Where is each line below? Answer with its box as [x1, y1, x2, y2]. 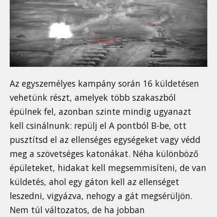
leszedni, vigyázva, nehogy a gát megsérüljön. [10, 189, 192, 201]
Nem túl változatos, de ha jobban [10, 203, 145, 216]
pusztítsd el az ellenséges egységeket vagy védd [10, 133, 201, 145]
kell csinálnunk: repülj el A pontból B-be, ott [10, 119, 186, 131]
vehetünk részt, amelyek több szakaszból [10, 91, 176, 103]
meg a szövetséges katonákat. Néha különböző [10, 147, 199, 159]
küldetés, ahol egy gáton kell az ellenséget [10, 175, 179, 187]
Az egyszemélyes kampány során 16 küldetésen [10, 77, 199, 89]
